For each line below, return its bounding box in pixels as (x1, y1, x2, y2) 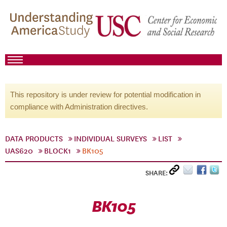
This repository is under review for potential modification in (10, 90, 201, 99)
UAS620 (5, 146, 33, 156)
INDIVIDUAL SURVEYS (74, 134, 147, 143)
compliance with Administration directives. (10, 102, 148, 111)
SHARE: (145, 169, 169, 177)
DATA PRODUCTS (5, 134, 63, 143)
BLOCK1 (44, 146, 71, 156)
